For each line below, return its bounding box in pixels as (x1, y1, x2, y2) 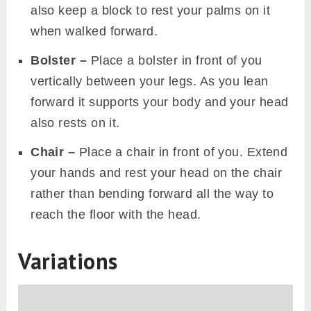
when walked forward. (31, 24, 158, 39)
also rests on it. (31, 116, 120, 131)
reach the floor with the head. (31, 208, 201, 222)
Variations (18, 246, 118, 276)
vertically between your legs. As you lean (31, 74, 269, 89)
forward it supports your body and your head (31, 95, 289, 110)
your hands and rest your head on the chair (31, 166, 283, 180)
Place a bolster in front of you (90, 53, 262, 68)
